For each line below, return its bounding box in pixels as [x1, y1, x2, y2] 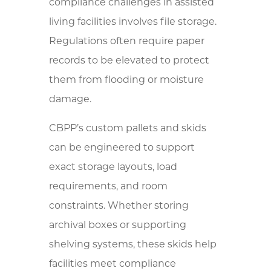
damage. [48, 94, 91, 105]
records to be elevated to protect [48, 56, 209, 66]
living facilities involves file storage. [48, 17, 217, 27]
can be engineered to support [48, 143, 195, 153]
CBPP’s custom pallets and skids [48, 123, 206, 134]
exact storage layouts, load [48, 162, 177, 172]
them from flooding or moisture [48, 75, 204, 85]
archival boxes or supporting [48, 220, 186, 230]
